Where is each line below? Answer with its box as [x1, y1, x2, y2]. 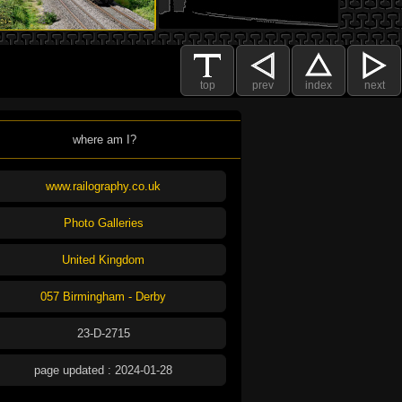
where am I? [72, 133, 136, 147]
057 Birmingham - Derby [40, 290, 166, 304]
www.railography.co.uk [46, 179, 161, 194]
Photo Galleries [63, 216, 144, 231]
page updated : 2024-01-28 [34, 363, 172, 378]
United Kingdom [62, 253, 144, 267]
